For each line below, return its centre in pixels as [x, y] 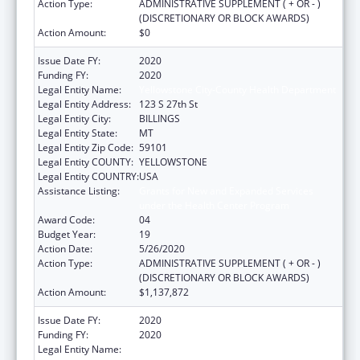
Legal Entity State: [78, 133]
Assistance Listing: [79, 190]
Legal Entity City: [74, 118]
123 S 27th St [168, 104]
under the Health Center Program [214, 205]
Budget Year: [67, 234]
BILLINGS [160, 118]
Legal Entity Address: [84, 104]
